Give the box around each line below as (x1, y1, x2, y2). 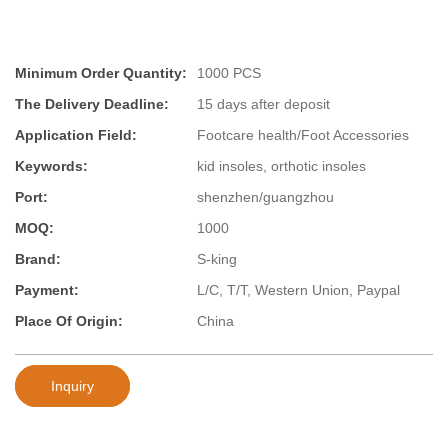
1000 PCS (197, 65, 261, 82)
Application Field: (15, 127, 137, 144)
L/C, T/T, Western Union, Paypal (197, 282, 400, 299)
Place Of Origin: (15, 313, 123, 330)
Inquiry (51, 377, 94, 394)
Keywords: (15, 158, 88, 175)
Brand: (15, 251, 61, 268)
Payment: (15, 282, 79, 299)
